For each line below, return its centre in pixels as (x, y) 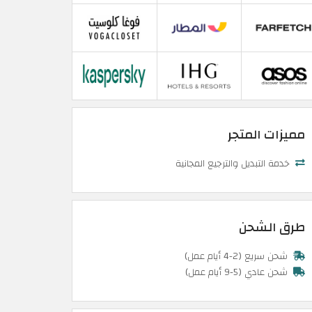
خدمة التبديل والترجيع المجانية (234, 164)
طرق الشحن (272, 228)
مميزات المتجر (266, 135)
